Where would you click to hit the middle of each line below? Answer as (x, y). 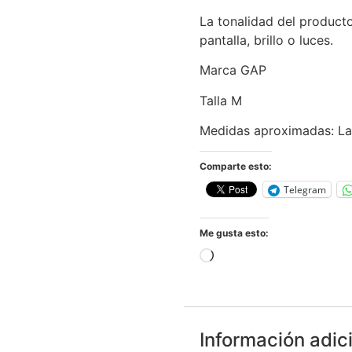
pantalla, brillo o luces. (266, 40)
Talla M (221, 100)
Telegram (305, 189)
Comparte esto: (236, 167)
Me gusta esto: (234, 233)
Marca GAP (233, 70)
